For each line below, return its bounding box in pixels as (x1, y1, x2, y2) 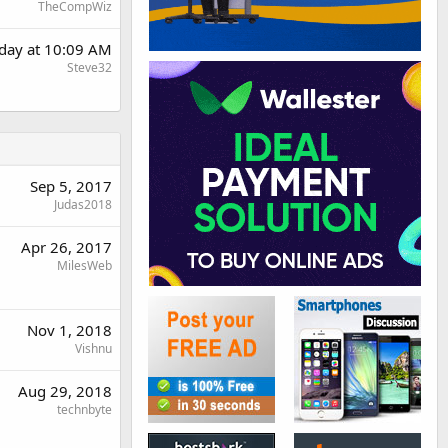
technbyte (57, 401, 112, 419)
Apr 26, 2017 (21, 237, 112, 258)
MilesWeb (57, 257, 112, 275)
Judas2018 (54, 196, 112, 214)
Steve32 (67, 59, 112, 77)
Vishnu (75, 340, 112, 358)
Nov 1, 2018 (27, 320, 112, 341)
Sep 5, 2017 (30, 176, 112, 197)
